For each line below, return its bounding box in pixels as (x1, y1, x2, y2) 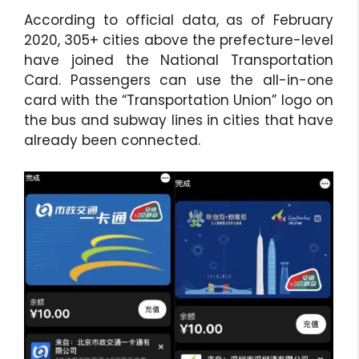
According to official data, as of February (24, 10, 333, 30)
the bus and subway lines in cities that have (24, 111, 333, 131)
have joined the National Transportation (24, 50, 333, 71)
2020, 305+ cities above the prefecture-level (24, 30, 333, 50)
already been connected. (24, 131, 200, 151)
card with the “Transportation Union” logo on (24, 91, 333, 111)
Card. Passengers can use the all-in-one (24, 71, 333, 91)
